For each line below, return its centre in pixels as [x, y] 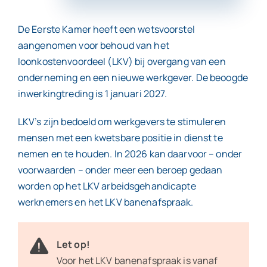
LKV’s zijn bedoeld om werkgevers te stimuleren [122, 122]
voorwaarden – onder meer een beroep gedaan [120, 170]
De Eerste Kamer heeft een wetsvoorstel [106, 29]
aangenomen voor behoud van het [93, 45]
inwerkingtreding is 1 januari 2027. [92, 94]
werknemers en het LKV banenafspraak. [105, 202]
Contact [133, 36]
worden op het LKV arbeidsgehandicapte [107, 186]
